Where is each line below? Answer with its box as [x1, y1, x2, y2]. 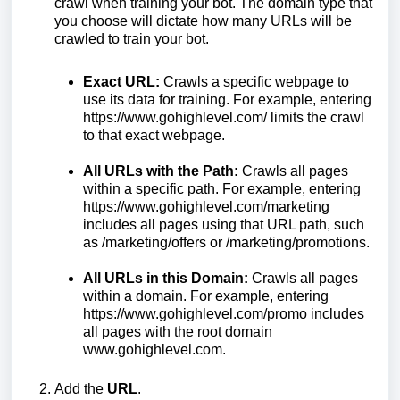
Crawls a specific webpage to [160, 73, 349, 89]
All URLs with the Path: [83, 162, 238, 179]
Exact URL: [83, 73, 160, 89]
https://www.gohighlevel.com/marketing [83, 198, 329, 214]
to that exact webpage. [83, 127, 225, 143]
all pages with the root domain [83, 323, 272, 339]
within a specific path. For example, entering [83, 180, 361, 196]
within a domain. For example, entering [83, 287, 329, 304]
